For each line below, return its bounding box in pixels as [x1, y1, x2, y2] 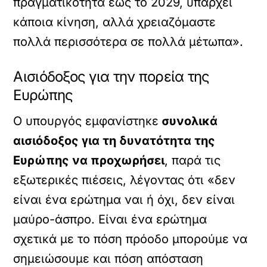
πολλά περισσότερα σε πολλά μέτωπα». [13, 35, 244, 49]
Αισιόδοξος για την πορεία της [13, 68, 210, 85]
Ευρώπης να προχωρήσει [13, 153, 165, 167]
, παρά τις [164, 153, 221, 167]
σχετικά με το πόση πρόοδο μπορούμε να [13, 232, 248, 246]
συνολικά [159, 114, 218, 128]
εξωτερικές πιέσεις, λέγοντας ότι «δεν [13, 173, 236, 187]
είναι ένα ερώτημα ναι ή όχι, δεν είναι [13, 193, 235, 207]
